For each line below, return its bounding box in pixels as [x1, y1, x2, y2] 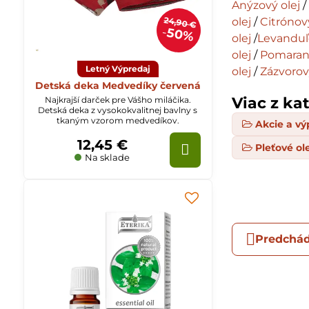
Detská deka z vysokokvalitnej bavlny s [38, 104, 198, 115]
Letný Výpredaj [85, 63, 150, 74]
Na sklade [83, 151, 130, 163]
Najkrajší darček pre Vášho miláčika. [44, 94, 191, 105]
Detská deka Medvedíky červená [34, 79, 201, 92]
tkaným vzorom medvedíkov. [56, 114, 179, 126]
